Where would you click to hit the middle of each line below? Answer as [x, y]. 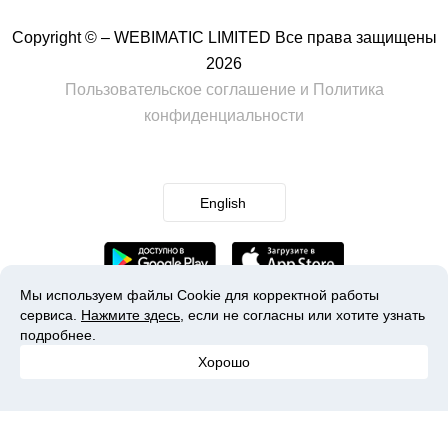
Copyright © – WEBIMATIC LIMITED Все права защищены [224, 37]
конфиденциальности [224, 115]
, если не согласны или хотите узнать [302, 315]
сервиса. [50, 315]
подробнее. [58, 335]
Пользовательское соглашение [180, 89]
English [222, 202]
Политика [348, 89]
